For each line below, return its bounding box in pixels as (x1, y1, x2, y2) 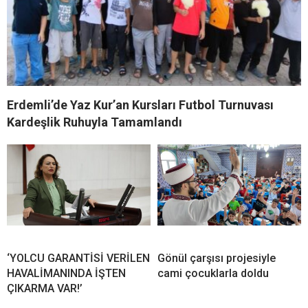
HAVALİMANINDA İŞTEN (7, 267, 126, 280)
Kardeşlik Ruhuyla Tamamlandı (7, 115, 182, 130)
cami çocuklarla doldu (157, 267, 269, 280)
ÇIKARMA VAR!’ (7, 282, 82, 296)
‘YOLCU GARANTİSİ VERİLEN (7, 252, 150, 265)
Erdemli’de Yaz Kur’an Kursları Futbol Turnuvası (7, 98, 274, 113)
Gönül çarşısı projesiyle (157, 252, 276, 265)
